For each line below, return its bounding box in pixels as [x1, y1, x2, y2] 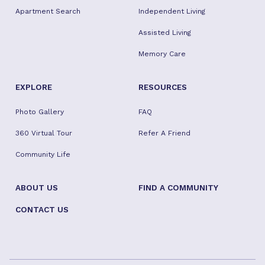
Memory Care [138, 50, 186, 58]
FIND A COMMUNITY [138, 183, 218, 192]
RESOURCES [138, 82, 187, 92]
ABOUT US [15, 183, 58, 192]
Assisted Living [138, 28, 191, 37]
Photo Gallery [15, 108, 64, 116]
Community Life [15, 150, 70, 159]
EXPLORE [15, 82, 52, 92]
